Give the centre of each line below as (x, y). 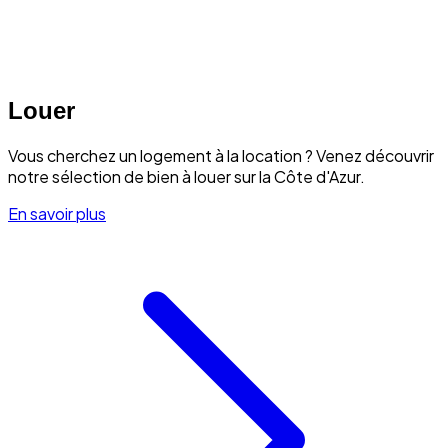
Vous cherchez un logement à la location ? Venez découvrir (221, 155)
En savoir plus (57, 213)
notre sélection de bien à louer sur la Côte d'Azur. (186, 176)
